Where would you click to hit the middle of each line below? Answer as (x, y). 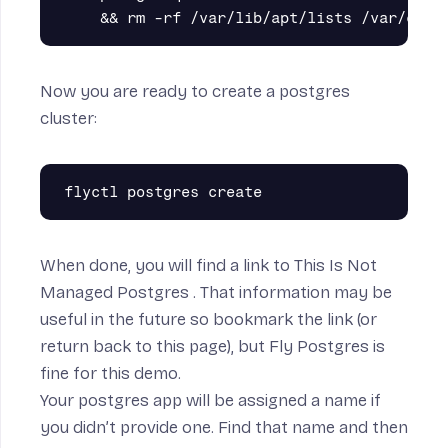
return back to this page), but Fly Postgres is (212, 347)
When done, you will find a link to (167, 266)
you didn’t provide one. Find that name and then (224, 428)
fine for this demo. (110, 374)
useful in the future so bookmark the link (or (208, 320)
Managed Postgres (116, 293)
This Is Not (335, 266)
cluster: (68, 119)
